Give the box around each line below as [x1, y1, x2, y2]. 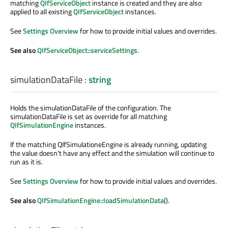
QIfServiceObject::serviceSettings [37, 45, 137, 56]
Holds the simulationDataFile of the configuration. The [10, 102, 171, 113]
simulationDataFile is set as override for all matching [10, 111, 167, 122]
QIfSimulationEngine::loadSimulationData [37, 195, 164, 206]
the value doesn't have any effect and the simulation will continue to [10, 148, 214, 159]
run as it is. [10, 156, 43, 167]
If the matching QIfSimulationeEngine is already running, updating [10, 139, 207, 150]
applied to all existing [10, 6, 73, 17]
